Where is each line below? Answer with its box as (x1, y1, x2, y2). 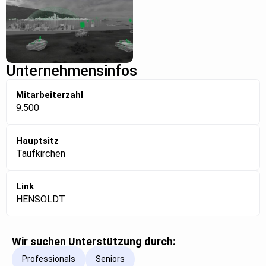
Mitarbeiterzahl (16, 89, 83, 100)
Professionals (22, 254, 75, 264)
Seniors (96, 254, 125, 264)
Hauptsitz (16, 135, 59, 146)
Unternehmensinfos (6, 62, 137, 80)
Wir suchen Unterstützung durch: (12, 235, 176, 248)
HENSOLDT (16, 193, 65, 205)
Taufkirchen (16, 147, 65, 159)
